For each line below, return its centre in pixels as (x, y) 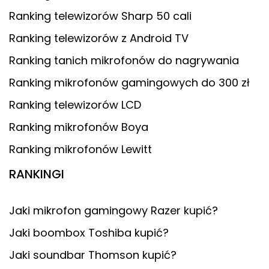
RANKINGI (37, 174)
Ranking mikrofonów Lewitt (80, 149)
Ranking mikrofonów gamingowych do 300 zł (129, 82)
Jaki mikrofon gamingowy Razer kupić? (113, 210)
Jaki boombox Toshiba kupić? (89, 232)
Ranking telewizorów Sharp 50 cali (100, 16)
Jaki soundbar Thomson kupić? (93, 255)
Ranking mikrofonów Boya (79, 127)
